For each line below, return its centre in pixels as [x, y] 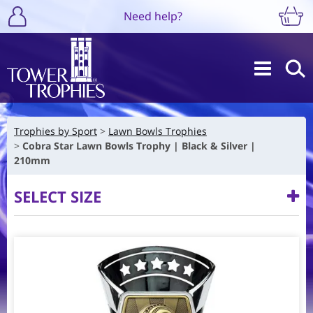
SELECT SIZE [58, 196]
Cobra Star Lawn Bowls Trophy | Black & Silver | [139, 145]
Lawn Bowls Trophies [158, 131]
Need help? [153, 16]
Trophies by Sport [56, 131]
